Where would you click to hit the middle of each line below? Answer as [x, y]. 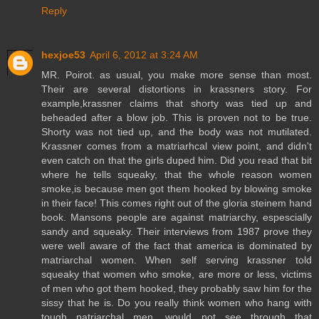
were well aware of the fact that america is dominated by [177, 245]
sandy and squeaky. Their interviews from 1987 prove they [177, 231]
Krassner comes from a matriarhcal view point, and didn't [177, 146]
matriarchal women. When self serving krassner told [177, 260]
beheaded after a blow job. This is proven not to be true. [177, 117]
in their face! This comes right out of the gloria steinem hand [177, 203]
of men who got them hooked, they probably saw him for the [177, 288]
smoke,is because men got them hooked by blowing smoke [177, 188]
